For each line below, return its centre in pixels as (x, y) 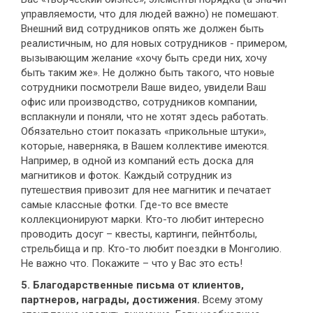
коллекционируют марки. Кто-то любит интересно (143, 220)
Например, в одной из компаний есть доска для (137, 161)
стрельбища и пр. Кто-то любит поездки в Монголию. (151, 249)
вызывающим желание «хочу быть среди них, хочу (144, 58)
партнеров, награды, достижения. (110, 300)
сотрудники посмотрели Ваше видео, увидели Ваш (144, 88)
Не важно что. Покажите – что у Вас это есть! (132, 264)
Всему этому (231, 300)
